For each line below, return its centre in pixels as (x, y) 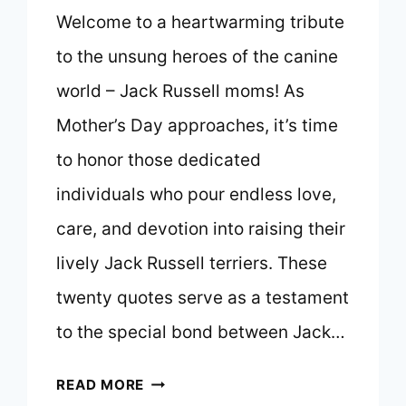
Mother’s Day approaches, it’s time (198, 126)
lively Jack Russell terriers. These (192, 264)
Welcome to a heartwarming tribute (201, 23)
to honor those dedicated (159, 160)
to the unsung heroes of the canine (198, 57)
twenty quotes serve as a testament (203, 298)
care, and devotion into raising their (201, 229)
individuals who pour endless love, (197, 195)
